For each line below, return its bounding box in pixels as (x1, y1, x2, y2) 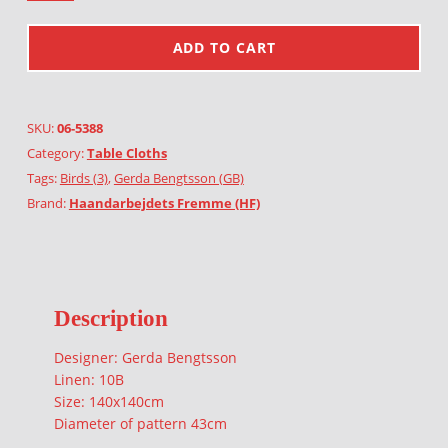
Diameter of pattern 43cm (53, 414, 227, 434)
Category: (26, 143, 87, 162)
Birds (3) (59, 168, 108, 187)
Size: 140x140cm (53, 392, 164, 412)
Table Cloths (86, 143, 167, 162)
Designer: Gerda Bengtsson (53, 348, 237, 368)
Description (53, 304, 168, 331)
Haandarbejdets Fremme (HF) (68, 193, 260, 212)
